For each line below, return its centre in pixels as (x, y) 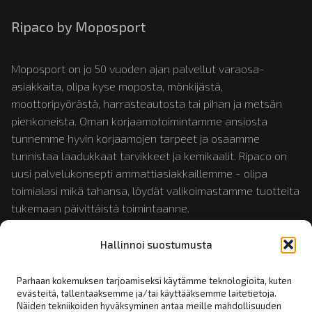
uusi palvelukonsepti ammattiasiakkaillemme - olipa (139, 173)
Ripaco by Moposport (78, 26)
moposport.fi (195, 247)
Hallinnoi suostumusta (156, 244)
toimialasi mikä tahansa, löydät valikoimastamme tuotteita (155, 190)
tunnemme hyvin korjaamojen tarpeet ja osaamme (135, 138)
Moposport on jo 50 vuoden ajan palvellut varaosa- (138, 68)
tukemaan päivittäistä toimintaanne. (100, 208)
